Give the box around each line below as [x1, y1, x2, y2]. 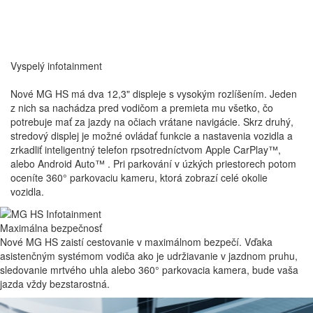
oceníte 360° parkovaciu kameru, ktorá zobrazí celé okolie [10, 170, 268, 184]
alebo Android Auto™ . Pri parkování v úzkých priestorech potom [10, 156, 296, 170]
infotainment [48, 58, 102, 73]
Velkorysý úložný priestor [140, 292, 249, 307]
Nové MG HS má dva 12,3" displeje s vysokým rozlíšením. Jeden [10, 86, 297, 101]
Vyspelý [10, 58, 48, 73]
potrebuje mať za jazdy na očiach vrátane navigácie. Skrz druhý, [10, 114, 293, 129]
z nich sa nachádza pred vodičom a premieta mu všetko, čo [10, 100, 273, 115]
